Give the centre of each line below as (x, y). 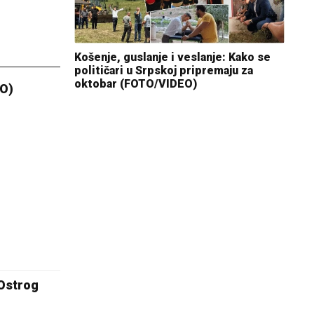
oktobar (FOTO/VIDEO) (136, 83)
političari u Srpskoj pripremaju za (164, 70)
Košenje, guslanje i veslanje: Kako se (172, 57)
